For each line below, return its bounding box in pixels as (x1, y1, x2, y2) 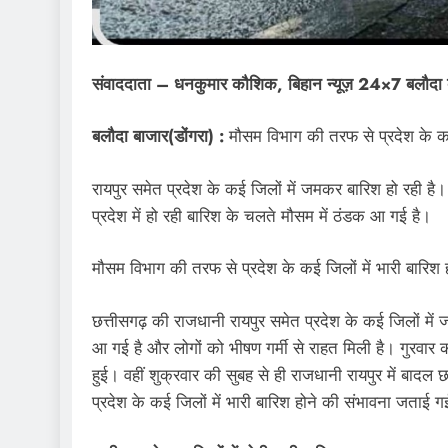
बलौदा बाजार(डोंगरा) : (92, 124, 224, 148)
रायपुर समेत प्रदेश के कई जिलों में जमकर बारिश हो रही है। (92, 176, 446, 201)
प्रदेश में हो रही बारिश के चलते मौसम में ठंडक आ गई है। (92, 203, 431, 228)
